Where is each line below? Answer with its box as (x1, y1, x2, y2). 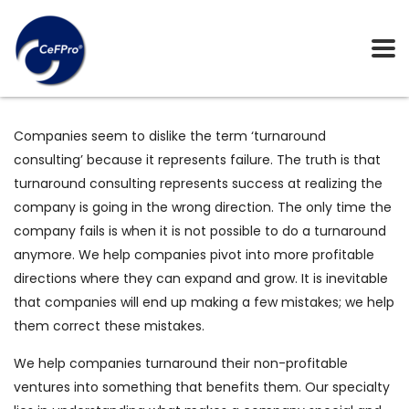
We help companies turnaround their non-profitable (14, 354, 348, 372)
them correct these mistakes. (14, 317, 204, 335)
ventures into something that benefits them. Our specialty (14, 378, 390, 396)
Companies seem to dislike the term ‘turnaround (14, 127, 326, 145)
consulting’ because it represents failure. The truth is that (14, 151, 381, 169)
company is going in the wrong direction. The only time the (14, 198, 392, 216)
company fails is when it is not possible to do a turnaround (14, 222, 386, 240)
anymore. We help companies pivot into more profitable (14, 246, 374, 264)
